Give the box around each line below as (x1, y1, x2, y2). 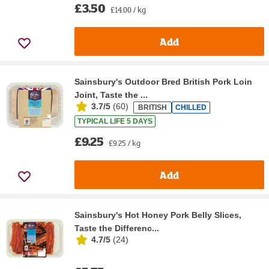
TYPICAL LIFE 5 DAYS (77, 117, 153, 126)
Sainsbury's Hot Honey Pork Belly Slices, (74, 210, 241, 220)
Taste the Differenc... (74, 223, 159, 234)
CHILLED (175, 103, 207, 112)
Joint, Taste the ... (74, 90, 148, 100)
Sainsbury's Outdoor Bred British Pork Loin (74, 77, 252, 87)
